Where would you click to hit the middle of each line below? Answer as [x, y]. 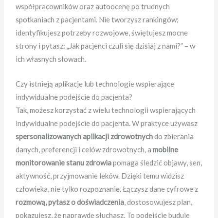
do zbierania [173, 136]
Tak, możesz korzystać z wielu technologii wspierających [106, 110]
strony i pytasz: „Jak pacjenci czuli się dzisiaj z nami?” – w [106, 46]
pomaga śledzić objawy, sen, [157, 163]
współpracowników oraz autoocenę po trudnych [93, 7]
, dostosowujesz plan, [158, 202]
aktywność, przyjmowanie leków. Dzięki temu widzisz [100, 176]
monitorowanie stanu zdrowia [64, 163]
